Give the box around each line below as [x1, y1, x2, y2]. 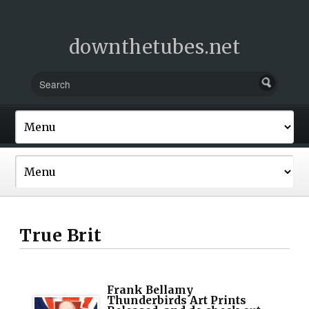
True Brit [19, 224, 102, 246]
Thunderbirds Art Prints [107, 293, 247, 307]
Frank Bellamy [107, 283, 194, 297]
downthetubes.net [68, 35, 241, 59]
